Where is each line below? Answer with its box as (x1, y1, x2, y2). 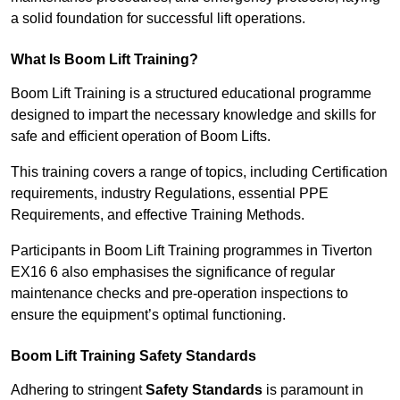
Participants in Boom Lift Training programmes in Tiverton (11, 243, 372, 259)
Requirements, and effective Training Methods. (11, 207, 304, 223)
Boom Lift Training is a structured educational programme (11, 86, 371, 102)
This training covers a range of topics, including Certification (11, 164, 387, 180)
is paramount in (262, 382, 363, 398)
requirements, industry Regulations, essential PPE (11, 186, 329, 202)
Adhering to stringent (11, 382, 146, 398)
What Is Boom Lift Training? (11, 52, 198, 68)
